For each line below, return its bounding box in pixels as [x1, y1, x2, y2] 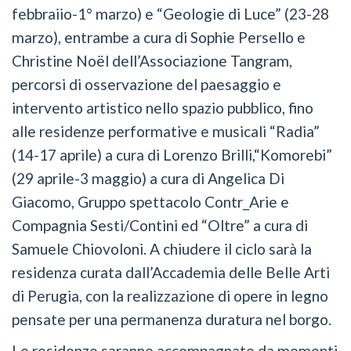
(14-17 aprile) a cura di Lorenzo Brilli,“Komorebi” [12, 145, 332, 164]
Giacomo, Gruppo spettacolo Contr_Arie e [12, 192, 289, 211]
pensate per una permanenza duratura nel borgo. [12, 309, 331, 328]
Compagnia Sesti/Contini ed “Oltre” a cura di [12, 215, 308, 234]
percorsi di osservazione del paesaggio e [12, 74, 281, 93]
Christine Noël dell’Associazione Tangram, [12, 51, 292, 70]
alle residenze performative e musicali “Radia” [12, 121, 320, 140]
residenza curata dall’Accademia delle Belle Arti [12, 262, 330, 281]
